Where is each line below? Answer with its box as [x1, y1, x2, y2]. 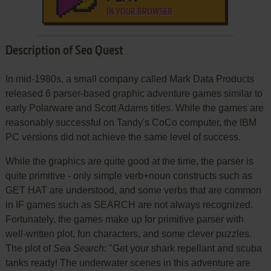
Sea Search [53, 243, 104, 253]
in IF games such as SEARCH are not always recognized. [5, 199, 253, 210]
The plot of [5, 243, 53, 253]
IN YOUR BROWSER [106, 7, 172, 16]
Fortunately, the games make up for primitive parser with [5, 214, 244, 224]
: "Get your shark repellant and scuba [103, 243, 262, 253]
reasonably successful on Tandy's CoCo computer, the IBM [5, 117, 256, 128]
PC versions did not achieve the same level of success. [5, 131, 241, 142]
